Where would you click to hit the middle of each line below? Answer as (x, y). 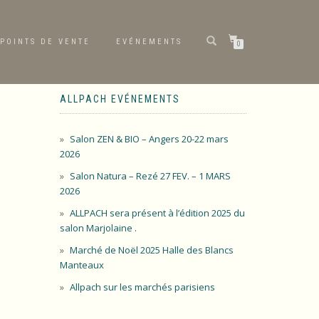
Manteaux (82, 265)
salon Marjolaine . (98, 228)
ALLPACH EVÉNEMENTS (120, 99)
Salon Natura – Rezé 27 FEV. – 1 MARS (150, 176)
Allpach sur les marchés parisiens (142, 287)
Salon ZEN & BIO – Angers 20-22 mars (149, 139)
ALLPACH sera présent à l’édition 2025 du (157, 213)
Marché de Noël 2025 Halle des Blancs (151, 250)
